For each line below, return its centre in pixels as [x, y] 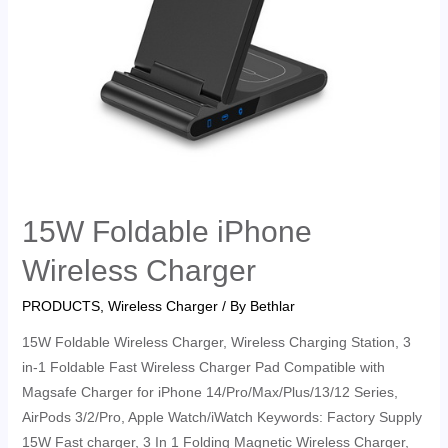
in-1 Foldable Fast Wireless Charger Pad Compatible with [203, 367]
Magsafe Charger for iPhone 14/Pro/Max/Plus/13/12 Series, [209, 392]
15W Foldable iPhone [166, 232]
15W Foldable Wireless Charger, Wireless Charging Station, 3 [216, 342]
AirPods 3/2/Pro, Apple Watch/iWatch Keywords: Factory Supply [221, 417]
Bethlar [272, 306]
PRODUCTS [60, 306]
